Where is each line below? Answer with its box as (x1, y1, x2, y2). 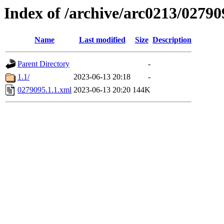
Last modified (78, 35, 125, 44)
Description (152, 35, 191, 44)
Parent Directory (17, 59, 69, 68)
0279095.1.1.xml (17, 85, 71, 94)
